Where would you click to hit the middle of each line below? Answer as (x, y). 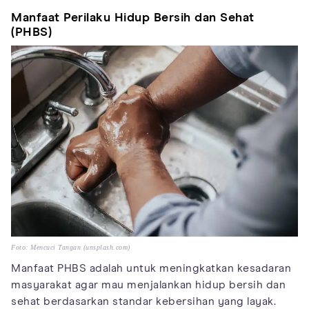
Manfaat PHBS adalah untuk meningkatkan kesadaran (151, 269)
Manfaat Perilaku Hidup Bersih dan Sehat (133, 18)
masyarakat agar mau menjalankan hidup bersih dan (148, 285)
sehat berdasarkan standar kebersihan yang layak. (143, 302)
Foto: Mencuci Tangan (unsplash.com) (71, 248)
